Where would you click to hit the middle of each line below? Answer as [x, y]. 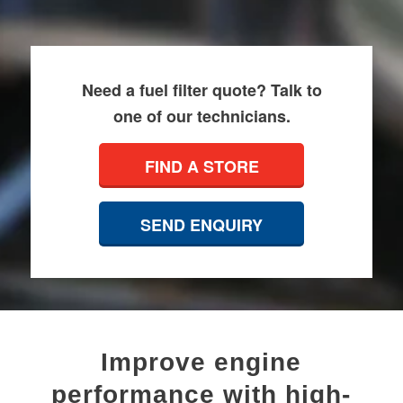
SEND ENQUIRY [201, 225]
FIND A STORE [201, 167]
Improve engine [201, 362]
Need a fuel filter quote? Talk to [201, 90]
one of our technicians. [201, 116]
